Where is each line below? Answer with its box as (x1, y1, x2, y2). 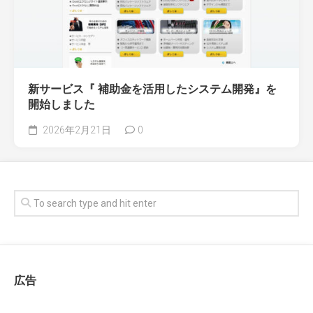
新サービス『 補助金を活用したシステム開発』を (28, 82, 277, 96)
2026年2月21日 (41, 124, 111, 136)
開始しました (28, 98, 95, 112)
